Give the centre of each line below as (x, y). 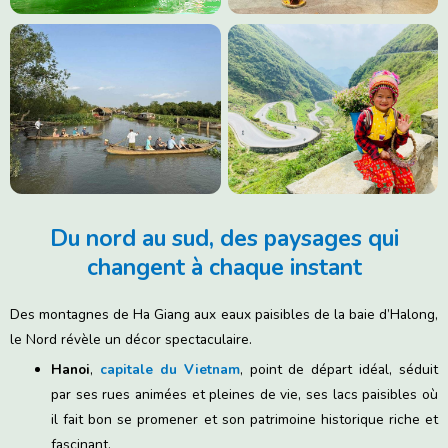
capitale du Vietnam (169, 370)
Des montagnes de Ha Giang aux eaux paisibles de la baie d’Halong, (224, 315)
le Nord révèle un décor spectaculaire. (131, 340)
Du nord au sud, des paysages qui (224, 239)
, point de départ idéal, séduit (339, 370)
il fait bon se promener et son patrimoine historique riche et (244, 420)
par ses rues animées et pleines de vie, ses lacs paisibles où (244, 395)
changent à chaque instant (224, 268)
